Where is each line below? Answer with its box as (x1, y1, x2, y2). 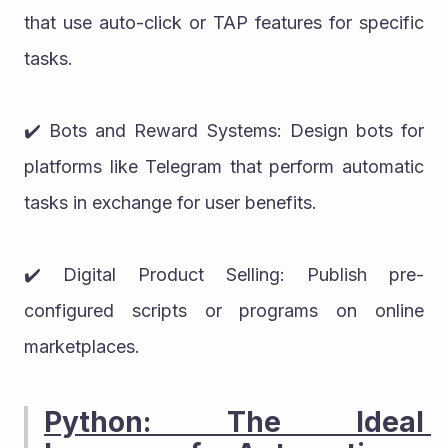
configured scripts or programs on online (24, 299, 424, 321)
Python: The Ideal (44, 404, 424, 439)
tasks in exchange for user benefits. (24, 191, 317, 213)
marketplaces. (24, 335, 140, 357)
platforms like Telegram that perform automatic (24, 155, 424, 177)
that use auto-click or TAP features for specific (24, 11, 424, 33)
